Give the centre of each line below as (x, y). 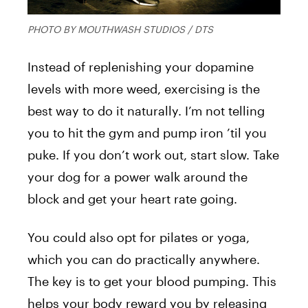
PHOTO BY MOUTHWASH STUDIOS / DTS (120, 29)
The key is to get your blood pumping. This (152, 281)
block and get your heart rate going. (132, 198)
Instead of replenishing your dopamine (141, 66)
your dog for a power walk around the (137, 176)
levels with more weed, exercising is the (144, 88)
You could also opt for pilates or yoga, (139, 237)
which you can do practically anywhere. (144, 259)
